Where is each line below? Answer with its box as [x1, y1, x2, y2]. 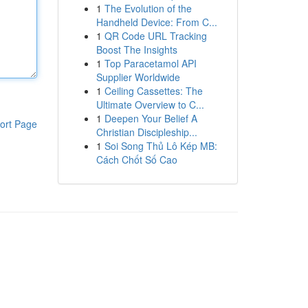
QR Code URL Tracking [104, 29, 207, 43]
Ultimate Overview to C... [96, 98, 204, 111]
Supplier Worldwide [96, 70, 180, 84]
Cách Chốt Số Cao [96, 153, 177, 166]
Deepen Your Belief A [104, 111, 197, 125]
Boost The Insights [96, 43, 177, 56]
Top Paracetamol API [104, 56, 197, 70]
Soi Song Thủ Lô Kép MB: [104, 139, 217, 153]
